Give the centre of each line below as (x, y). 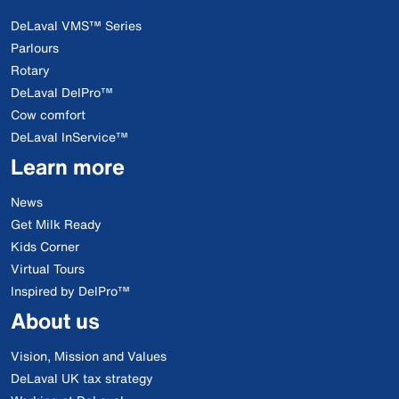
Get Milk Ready (56, 224)
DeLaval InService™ (69, 137)
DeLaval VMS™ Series (76, 25)
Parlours (35, 48)
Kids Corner (45, 246)
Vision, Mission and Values (89, 356)
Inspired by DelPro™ (70, 291)
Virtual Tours (48, 269)
